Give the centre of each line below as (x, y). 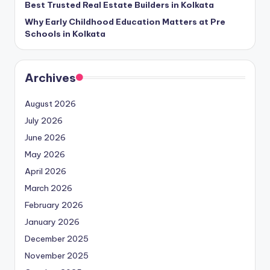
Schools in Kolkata (65, 34)
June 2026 (45, 138)
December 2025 (57, 239)
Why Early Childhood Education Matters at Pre (125, 22)
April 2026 (46, 171)
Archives (50, 78)
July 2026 (44, 121)
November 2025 (57, 256)
